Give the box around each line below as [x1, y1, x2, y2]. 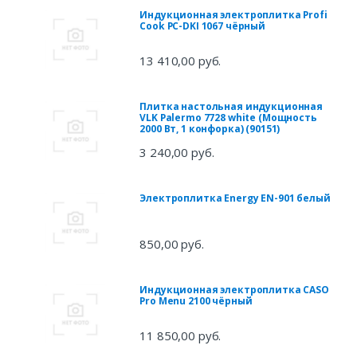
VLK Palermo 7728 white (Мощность [139, 111, 317, 125]
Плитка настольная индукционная [139, 100, 324, 114]
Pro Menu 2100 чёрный [139, 294, 253, 308]
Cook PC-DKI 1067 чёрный [139, 19, 266, 33]
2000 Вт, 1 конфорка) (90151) [139, 122, 280, 136]
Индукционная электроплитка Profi [139, 8, 328, 22]
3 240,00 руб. [139, 144, 214, 161]
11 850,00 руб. [139, 328, 222, 344]
